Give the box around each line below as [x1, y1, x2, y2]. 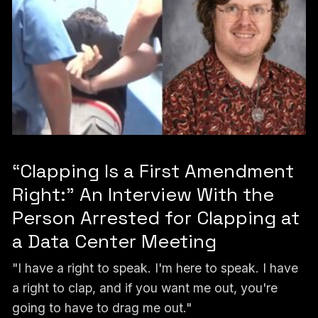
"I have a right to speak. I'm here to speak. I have [11, 261, 298, 276]
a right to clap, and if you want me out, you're [11, 280, 278, 296]
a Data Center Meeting [11, 229, 216, 254]
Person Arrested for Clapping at [11, 206, 300, 231]
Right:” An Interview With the [11, 182, 274, 207]
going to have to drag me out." [11, 300, 192, 316]
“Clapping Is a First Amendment [11, 159, 294, 184]
